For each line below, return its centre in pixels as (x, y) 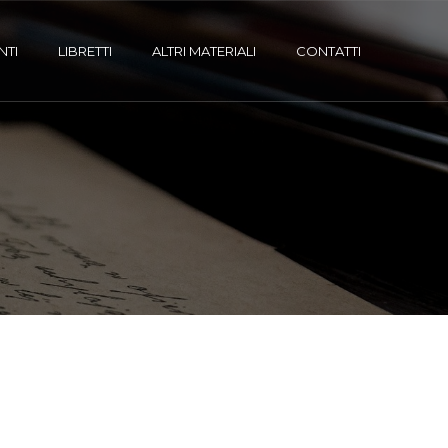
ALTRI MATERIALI (204, 51)
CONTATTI (328, 51)
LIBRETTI (85, 51)
